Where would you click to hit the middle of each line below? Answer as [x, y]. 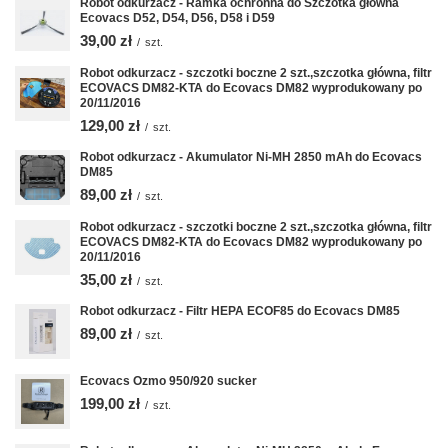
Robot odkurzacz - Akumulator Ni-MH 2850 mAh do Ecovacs [251, 156]
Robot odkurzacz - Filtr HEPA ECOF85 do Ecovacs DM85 [240, 310]
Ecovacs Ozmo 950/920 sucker [168, 380]
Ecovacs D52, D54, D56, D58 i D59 [177, 17]
